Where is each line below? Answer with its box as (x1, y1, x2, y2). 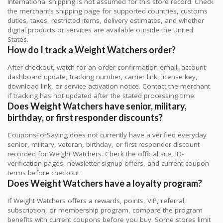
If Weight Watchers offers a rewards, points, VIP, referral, (7, 196, 186, 206)
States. (7, 35, 28, 44)
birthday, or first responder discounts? (7, 112, 163, 123)
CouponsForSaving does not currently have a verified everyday (7, 130, 207, 140)
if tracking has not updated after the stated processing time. (7, 91, 196, 101)
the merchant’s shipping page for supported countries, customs (7, 6, 208, 16)
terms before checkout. (7, 168, 81, 178)
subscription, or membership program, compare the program (7, 206, 203, 215)
